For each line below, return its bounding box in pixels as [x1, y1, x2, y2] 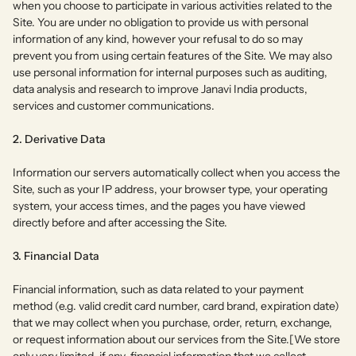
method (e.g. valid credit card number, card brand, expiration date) [13, 298, 339, 313]
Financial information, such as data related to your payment [13, 281, 304, 296]
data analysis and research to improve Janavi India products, [13, 81, 308, 96]
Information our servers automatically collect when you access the [13, 164, 340, 180]
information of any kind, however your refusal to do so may [13, 31, 303, 46]
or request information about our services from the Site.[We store [13, 331, 340, 346]
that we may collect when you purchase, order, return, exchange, [13, 315, 332, 330]
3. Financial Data [13, 248, 99, 263]
